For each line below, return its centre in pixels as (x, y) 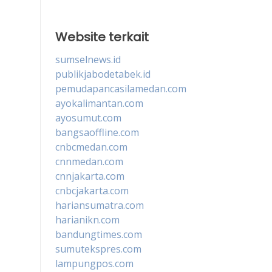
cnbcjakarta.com (92, 190)
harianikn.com (87, 219)
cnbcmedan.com (91, 147)
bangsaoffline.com (97, 132)
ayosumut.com (88, 117)
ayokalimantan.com (99, 103)
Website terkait (102, 37)
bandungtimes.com (99, 234)
